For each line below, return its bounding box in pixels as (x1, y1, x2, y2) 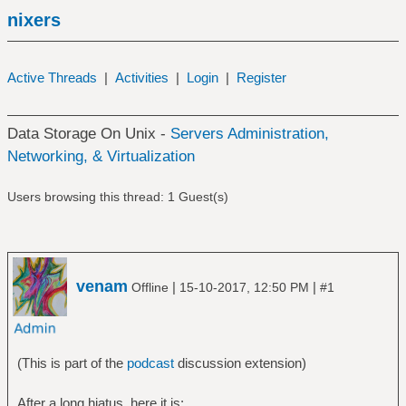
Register (236, 70, 286, 85)
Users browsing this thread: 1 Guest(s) (6, 189, 228, 204)
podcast (126, 354, 174, 371)
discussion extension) (173, 354, 306, 371)
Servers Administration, (169, 125, 329, 142)
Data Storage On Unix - (6, 125, 170, 142)
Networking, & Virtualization (6, 148, 195, 165)
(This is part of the (16, 354, 127, 371)
